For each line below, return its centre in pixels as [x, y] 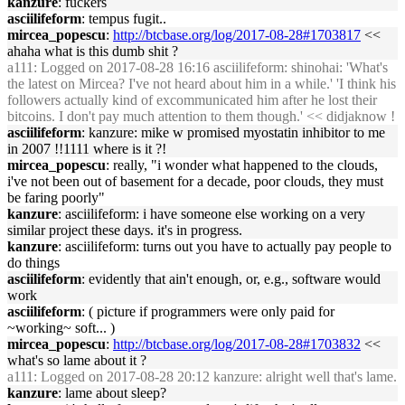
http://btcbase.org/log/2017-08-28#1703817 [237, 35]
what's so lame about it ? [77, 360]
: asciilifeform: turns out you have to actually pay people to [225, 246]
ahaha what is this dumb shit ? [93, 51]
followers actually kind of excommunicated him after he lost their [192, 100]
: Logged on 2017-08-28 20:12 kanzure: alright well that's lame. [215, 377]
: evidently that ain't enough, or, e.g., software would [231, 279]
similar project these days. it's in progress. [125, 230]
